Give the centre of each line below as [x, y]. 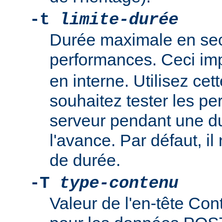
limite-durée [119, 20]
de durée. [85, 160]
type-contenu [119, 184]
